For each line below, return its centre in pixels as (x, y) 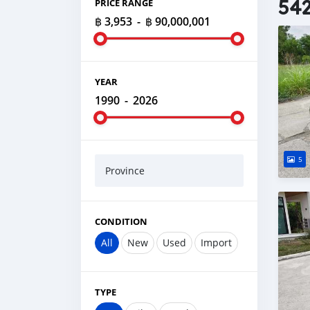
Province (125, 171)
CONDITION (121, 221)
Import (216, 243)
